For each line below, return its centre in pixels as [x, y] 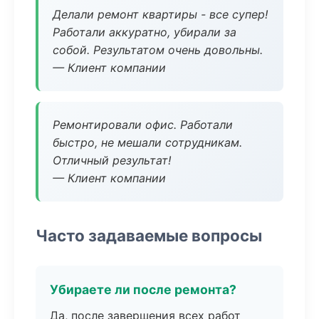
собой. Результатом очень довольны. [158, 50]
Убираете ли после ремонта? [143, 289]
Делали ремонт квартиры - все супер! [160, 14]
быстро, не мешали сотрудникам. [147, 142]
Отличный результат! [112, 160]
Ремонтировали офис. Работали [143, 125]
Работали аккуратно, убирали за [145, 32]
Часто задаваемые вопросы [149, 235]
